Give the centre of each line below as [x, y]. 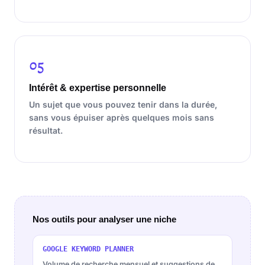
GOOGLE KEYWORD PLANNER [88, 249]
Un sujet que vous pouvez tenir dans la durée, [123, 104]
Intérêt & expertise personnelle [98, 88]
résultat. [46, 130]
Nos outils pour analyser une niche [104, 219]
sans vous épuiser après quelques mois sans [122, 117]
